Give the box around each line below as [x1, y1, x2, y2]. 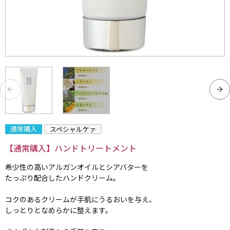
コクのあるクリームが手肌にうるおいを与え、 [5, 194, 156, 204]
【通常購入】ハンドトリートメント [5, 142, 137, 154]
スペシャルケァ [49, 124, 96, 134]
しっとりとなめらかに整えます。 [5, 205, 112, 215]
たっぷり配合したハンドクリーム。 [5, 172, 120, 183]
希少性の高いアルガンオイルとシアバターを [5, 162, 148, 172]
